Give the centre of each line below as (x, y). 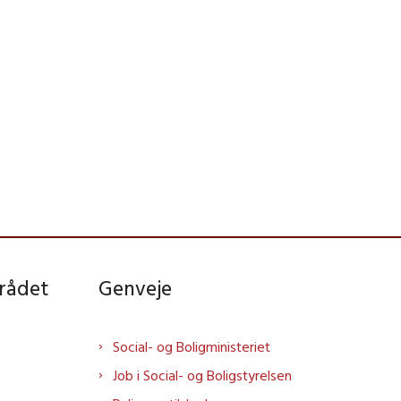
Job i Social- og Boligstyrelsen (202, 375)
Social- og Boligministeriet (192, 347)
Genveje (135, 288)
